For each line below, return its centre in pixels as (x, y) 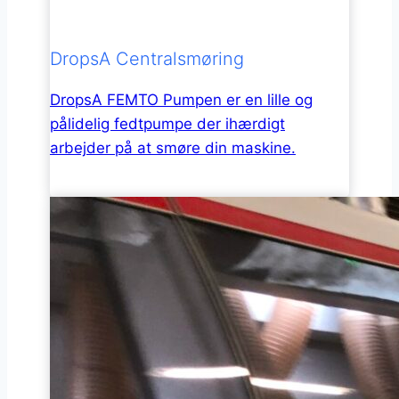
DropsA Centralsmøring (147, 59)
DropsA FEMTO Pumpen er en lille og (181, 100)
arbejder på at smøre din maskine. (173, 148)
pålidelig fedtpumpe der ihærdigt (167, 124)
